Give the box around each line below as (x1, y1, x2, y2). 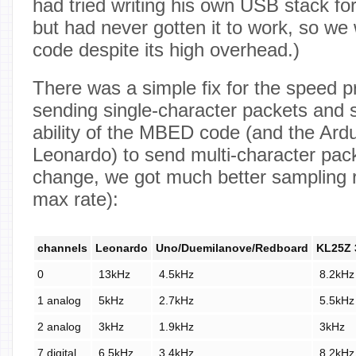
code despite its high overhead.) (33, 38, 300, 60)
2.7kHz (156, 293, 194, 307)
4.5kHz (156, 267, 194, 281)
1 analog (37, 293, 81, 307)
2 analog (37, 319, 81, 333)
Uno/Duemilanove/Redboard (156, 241, 308, 254)
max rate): (33, 188, 118, 210)
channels (37, 241, 87, 254)
